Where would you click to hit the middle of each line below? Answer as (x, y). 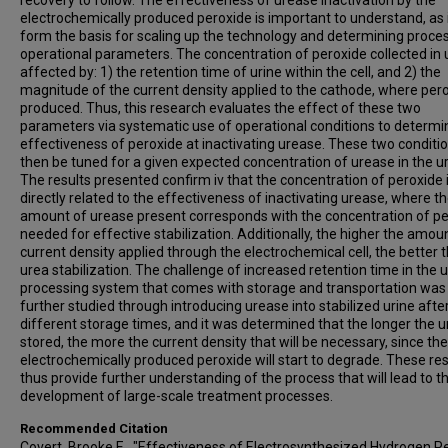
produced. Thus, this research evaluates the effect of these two (220, 108)
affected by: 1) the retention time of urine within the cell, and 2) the (230, 72)
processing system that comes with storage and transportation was (233, 288)
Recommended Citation (94, 428)
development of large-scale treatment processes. (176, 396)
